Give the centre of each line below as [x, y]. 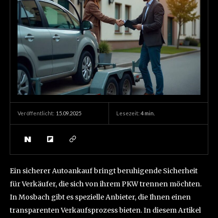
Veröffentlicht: [36, 113]
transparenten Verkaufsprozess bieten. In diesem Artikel [105, 210]
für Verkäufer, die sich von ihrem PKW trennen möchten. [106, 184]
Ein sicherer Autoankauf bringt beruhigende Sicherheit [104, 171]
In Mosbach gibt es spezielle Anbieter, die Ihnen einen [100, 197]
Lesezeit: [128, 113]
